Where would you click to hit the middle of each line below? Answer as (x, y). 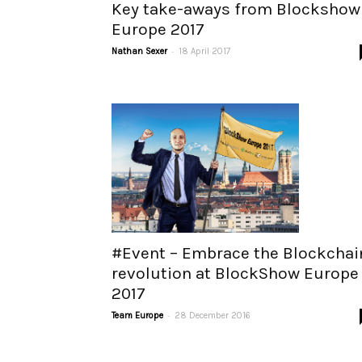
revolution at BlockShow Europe (235, 273)
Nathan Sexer (139, 51)
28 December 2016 (213, 315)
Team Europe (137, 315)
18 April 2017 (204, 51)
